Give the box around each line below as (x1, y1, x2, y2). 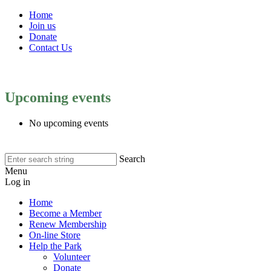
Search (119, 153, 145, 164)
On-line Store (29, 229, 80, 240)
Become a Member (29, 207, 102, 218)
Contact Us (29, 42, 72, 53)
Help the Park (29, 240, 82, 251)
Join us (29, 21, 56, 31)
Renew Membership (29, 218, 106, 229)
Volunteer (53, 251, 90, 262)
